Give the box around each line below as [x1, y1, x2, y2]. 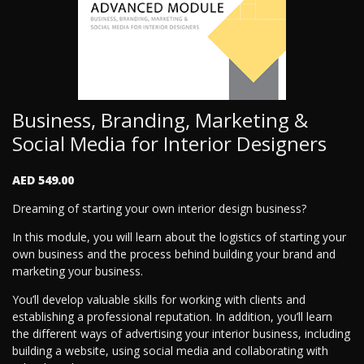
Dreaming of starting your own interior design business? [12, 201, 306, 217]
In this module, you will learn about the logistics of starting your [12, 229, 346, 245]
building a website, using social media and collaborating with [12, 343, 328, 359]
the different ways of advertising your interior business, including [12, 326, 350, 342]
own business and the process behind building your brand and [12, 246, 336, 262]
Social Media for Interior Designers [12, 130, 327, 158]
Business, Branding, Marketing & [12, 106, 308, 134]
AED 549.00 [12, 172, 74, 188]
